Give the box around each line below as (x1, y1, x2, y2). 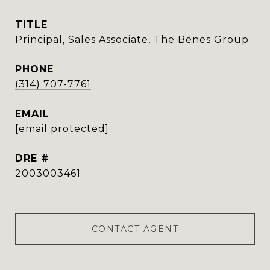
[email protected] (15, 123, 109, 134)
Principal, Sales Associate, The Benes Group (15, 34, 249, 45)
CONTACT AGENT (91, 224, 179, 234)
